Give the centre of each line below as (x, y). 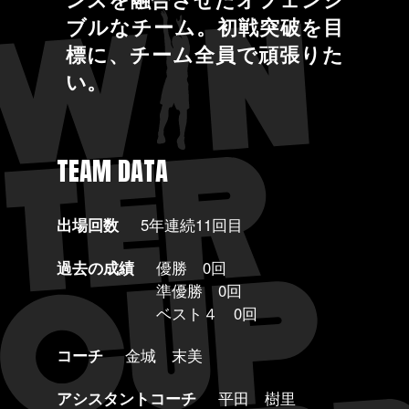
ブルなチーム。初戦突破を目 (204, 27)
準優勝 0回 (199, 290)
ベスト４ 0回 (206, 313)
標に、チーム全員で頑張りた (204, 55)
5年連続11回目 (191, 225)
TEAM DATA (112, 171)
